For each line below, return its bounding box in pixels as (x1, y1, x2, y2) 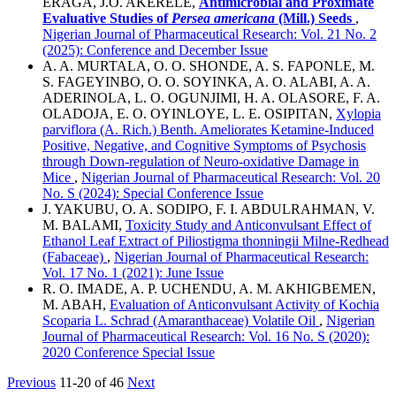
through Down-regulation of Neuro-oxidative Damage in (42, 153, 359, 169)
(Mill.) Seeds (275, 10, 352, 26)
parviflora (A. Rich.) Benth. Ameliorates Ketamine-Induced (42, 121, 374, 137)
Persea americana (171, 10, 275, 26)
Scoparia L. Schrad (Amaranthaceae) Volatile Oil (42, 312, 319, 328)
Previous (7, 374, 56, 390)
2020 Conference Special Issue (42, 344, 215, 360)
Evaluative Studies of (42, 10, 171, 26)
